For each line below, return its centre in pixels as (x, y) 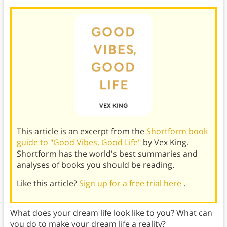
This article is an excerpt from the (81, 131)
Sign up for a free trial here (131, 183)
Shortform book (177, 131)
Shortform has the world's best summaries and (107, 153)
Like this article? (48, 183)
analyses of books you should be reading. (95, 164)
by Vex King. (165, 142)
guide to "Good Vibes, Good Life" (80, 142)
